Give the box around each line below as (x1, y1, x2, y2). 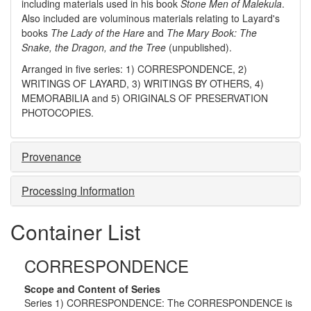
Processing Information (22, 183, 135, 199)
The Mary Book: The (167, 26, 257, 40)
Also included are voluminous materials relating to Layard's (22, 11, 280, 25)
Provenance (22, 149, 81, 165)
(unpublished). (166, 40, 232, 54)
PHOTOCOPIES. (22, 106, 94, 119)
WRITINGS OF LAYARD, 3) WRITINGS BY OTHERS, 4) (22, 76, 264, 90)
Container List (10, 217, 140, 246)
